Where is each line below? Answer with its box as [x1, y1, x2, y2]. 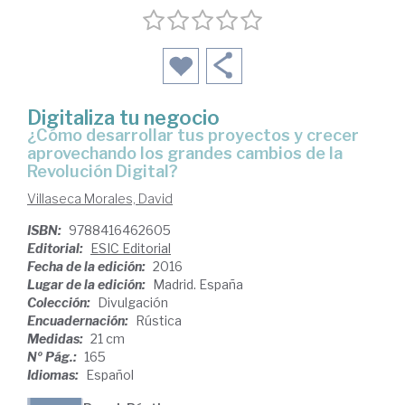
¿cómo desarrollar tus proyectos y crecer [27, 125, 48, 145]
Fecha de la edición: [27, 258, 148, 274]
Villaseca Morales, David [27, 190, 173, 206]
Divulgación [98, 294, 168, 310]
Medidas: [27, 330, 86, 346]
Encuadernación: [27, 312, 131, 328]
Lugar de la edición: [27, 276, 148, 292]
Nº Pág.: [27, 348, 80, 364]
